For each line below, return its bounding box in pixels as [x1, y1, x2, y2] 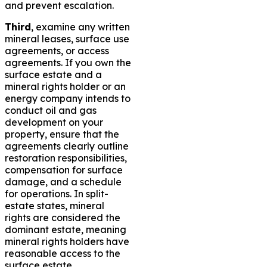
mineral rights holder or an [5, 80, 126, 92]
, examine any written [31, 20, 130, 33]
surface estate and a [5, 68, 102, 80]
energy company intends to [5, 92, 131, 104]
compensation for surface [5, 163, 123, 176]
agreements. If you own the [5, 56, 131, 69]
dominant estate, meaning [5, 223, 126, 235]
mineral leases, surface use [5, 32, 129, 45]
